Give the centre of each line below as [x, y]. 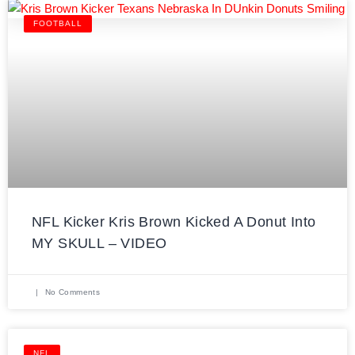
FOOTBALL [58, 23]
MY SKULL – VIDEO [99, 243]
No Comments [71, 292]
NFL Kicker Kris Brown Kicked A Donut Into [174, 221]
